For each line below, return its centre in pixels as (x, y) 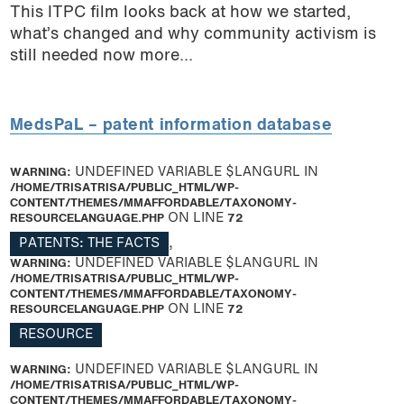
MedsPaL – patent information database (171, 126)
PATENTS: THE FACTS (89, 243)
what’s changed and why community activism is (193, 34)
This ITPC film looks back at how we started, (180, 13)
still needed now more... (101, 56)
